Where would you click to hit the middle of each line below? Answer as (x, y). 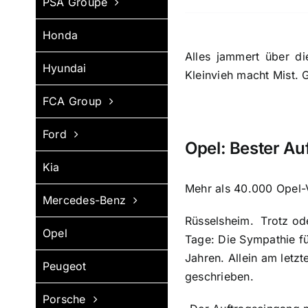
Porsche (64, 299)
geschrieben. (219, 277)
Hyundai (65, 68)
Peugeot (65, 266)
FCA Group (73, 101)
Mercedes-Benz (85, 200)
